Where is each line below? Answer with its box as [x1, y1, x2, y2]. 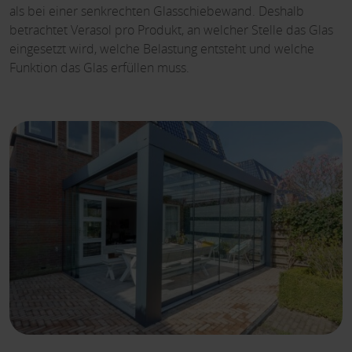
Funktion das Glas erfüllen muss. [9, 59, 189, 77]
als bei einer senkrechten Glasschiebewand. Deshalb [9, 2, 304, 20]
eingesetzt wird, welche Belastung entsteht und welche [9, 40, 314, 58]
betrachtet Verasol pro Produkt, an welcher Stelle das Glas [9, 21, 333, 39]
